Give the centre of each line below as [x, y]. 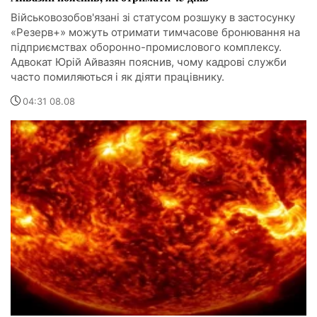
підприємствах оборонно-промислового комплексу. [146, 47]
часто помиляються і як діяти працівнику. [117, 76]
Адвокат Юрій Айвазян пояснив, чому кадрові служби [149, 62]
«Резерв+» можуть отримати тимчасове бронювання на [155, 32]
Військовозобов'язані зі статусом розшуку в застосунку [153, 17]
